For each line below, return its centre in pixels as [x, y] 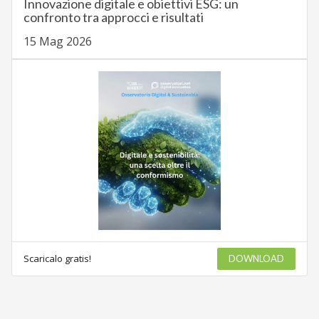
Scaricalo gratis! [57, 259]
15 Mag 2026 [57, 42]
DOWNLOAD [257, 259]
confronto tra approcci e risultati [113, 17]
